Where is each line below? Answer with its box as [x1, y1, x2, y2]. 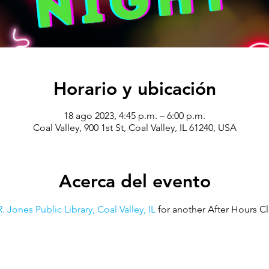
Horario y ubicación [53, 78, 216, 100]
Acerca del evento [58, 171, 211, 192]
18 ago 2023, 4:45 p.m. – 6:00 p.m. [64, 110, 205, 121]
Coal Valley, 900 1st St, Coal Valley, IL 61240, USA [32, 122, 237, 133]
